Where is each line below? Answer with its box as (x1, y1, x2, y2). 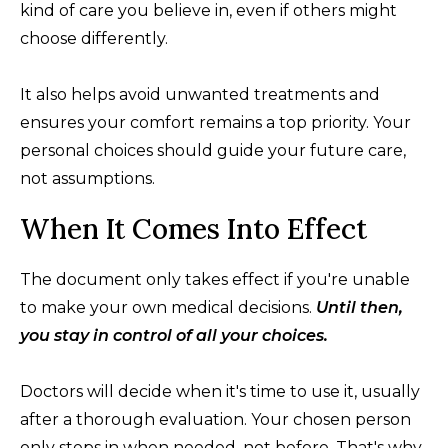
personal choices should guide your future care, (20, 140, 406, 160)
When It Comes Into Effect (20, 210, 367, 247)
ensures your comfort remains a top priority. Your (20, 112, 411, 132)
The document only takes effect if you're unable (20, 269, 410, 289)
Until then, (316, 297, 403, 317)
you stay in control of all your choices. (20, 325, 328, 345)
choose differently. (20, 28, 168, 48)
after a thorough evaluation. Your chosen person (20, 409, 411, 429)
